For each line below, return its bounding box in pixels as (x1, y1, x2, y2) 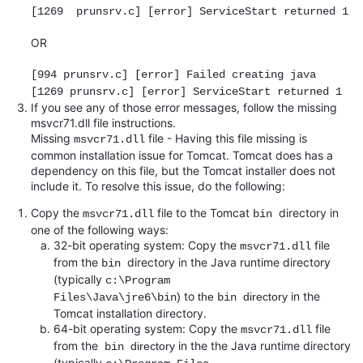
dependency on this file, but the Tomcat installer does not (31, 163, 335, 177)
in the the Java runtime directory (178, 338, 351, 352)
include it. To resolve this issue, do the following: (31, 178, 285, 193)
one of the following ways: (31, 222, 169, 237)
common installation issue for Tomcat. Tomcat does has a (31, 147, 333, 162)
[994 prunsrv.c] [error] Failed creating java (31, 67, 316, 81)
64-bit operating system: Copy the (53, 321, 237, 335)
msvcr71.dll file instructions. (31, 115, 176, 130)
